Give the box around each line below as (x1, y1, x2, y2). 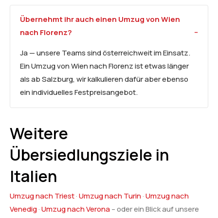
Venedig (10, 203, 37, 214)
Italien (10, 165, 57, 187)
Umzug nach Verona (41, 203, 110, 214)
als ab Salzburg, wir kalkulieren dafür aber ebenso (20, 73, 188, 84)
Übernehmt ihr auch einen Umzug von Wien (20, 14, 180, 24)
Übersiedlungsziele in (10, 144, 169, 165)
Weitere (10, 122, 68, 144)
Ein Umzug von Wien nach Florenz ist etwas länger (20, 60, 189, 71)
